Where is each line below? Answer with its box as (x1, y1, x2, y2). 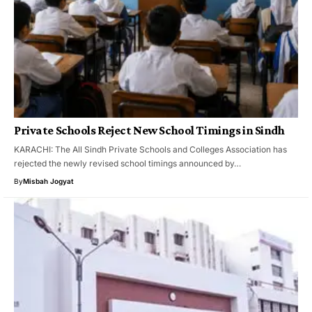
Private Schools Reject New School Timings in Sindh (14, 123, 285, 137)
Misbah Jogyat (23, 176, 74, 185)
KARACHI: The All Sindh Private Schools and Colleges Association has (14, 143, 287, 155)
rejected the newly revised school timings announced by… (14, 157, 241, 169)
